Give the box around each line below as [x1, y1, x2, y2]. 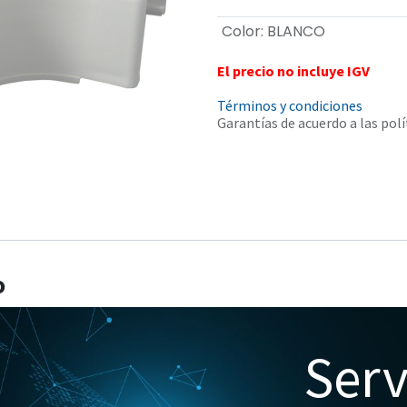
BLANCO [266, 20, 325, 42]
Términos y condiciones [217, 95, 362, 114]
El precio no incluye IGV [217, 61, 370, 80]
